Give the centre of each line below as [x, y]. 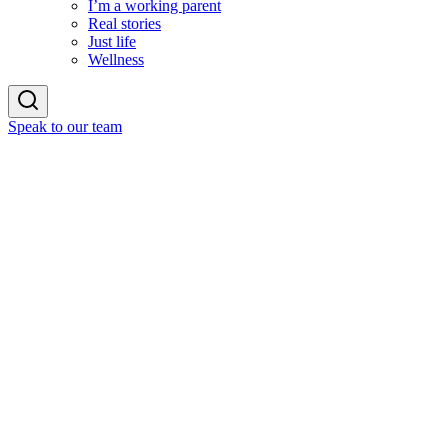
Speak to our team [65, 127]
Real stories [124, 24]
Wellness [116, 60]
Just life [112, 42]
